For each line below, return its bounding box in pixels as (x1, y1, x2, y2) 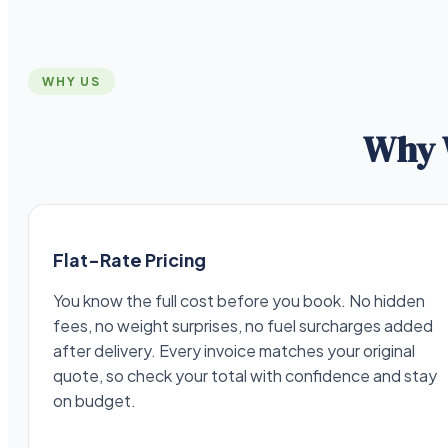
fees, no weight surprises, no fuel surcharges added (52, 315, 433, 337)
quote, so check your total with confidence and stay (52, 365, 437, 387)
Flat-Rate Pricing (52, 248, 206, 272)
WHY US (41, 74, 101, 90)
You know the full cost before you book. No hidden (52, 290, 425, 312)
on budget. (52, 390, 136, 412)
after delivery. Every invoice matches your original (52, 340, 415, 362)
